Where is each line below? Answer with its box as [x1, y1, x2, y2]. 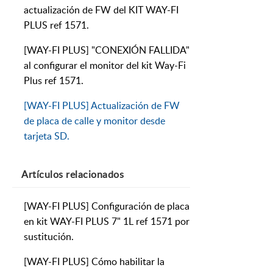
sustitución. [24, 230, 74, 244]
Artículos [21, 168, 63, 182]
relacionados [63, 168, 124, 182]
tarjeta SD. [24, 129, 69, 143]
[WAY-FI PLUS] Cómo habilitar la [24, 255, 165, 269]
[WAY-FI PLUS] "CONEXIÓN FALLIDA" [24, 43, 190, 57]
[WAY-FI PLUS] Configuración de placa [24, 199, 190, 213]
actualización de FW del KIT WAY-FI [24, 3, 179, 17]
